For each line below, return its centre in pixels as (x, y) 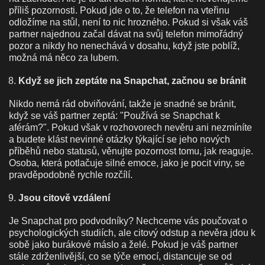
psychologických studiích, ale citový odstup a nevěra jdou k (132, 232)
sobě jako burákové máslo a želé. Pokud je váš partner (123, 244)
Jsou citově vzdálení (64, 198)
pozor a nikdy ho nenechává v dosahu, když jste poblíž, (124, 46)
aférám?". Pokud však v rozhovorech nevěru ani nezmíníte (130, 127)
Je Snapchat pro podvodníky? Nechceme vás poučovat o (128, 221)
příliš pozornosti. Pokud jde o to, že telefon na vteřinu (119, 10)
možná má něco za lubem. (64, 57)
